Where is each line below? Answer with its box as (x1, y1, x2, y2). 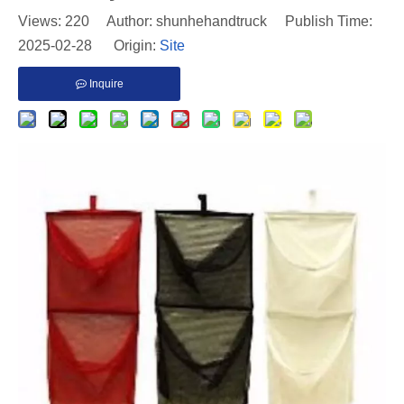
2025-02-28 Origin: (18, 38, 160, 53)
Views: (18, 14, 65, 29)
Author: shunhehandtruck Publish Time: (89, 14, 372, 29)
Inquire (88, 78, 124, 90)
